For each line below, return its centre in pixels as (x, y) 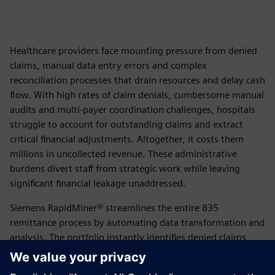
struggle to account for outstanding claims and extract (126, 124)
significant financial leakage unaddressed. (98, 183)
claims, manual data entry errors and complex (108, 65)
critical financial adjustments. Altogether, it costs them (127, 139)
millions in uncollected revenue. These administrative (123, 154)
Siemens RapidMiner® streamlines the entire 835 (114, 208)
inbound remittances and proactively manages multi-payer (135, 267)
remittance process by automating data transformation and (137, 223)
